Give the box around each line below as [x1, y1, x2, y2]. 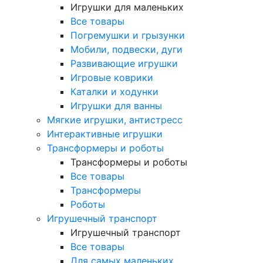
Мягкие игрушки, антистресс [47, 113, 183, 126]
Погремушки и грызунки [70, 29, 185, 41]
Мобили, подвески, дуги [70, 43, 183, 55]
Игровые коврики [70, 71, 153, 83]
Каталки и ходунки [70, 85, 159, 97]
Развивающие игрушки [70, 57, 178, 69]
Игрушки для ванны [70, 99, 162, 112]
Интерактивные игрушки [47, 127, 163, 140]
